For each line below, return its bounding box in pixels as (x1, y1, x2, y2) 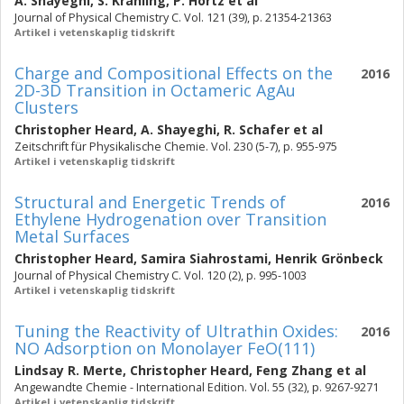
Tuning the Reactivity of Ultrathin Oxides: (14, 320, 338, 342)
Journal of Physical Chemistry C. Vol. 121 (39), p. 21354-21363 (14, 10, 332, 25)
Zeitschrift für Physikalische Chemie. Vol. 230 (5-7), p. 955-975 (14, 139, 337, 154)
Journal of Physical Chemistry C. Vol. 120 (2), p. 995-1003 (14, 268, 307, 283)
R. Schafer (224, 121, 289, 138)
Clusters (14, 96, 78, 118)
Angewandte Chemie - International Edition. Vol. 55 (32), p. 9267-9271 (14, 380, 379, 395)
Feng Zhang (256, 362, 333, 379)
